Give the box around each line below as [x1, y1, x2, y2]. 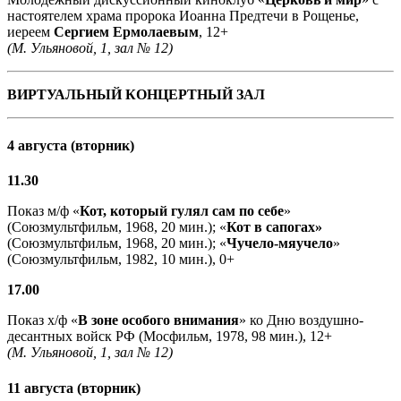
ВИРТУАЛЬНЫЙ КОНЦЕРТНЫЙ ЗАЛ [7, 86, 265, 102]
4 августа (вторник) [7, 137, 134, 153]
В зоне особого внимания [78, 312, 239, 328]
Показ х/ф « [7, 312, 78, 328]
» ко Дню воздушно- [239, 312, 363, 328]
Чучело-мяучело [226, 235, 333, 252]
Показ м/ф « [7, 203, 80, 219]
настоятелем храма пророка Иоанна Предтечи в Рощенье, [7, 7, 359, 23]
